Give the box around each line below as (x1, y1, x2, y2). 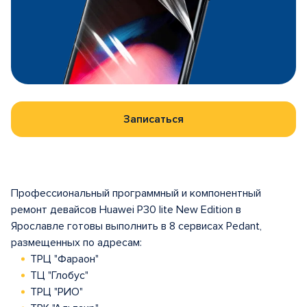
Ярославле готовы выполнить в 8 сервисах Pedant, (11, 219, 262, 233)
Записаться (123, 112, 184, 126)
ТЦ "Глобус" (30, 269, 88, 282)
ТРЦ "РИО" (30, 285, 83, 299)
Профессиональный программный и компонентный (11, 186, 261, 200)
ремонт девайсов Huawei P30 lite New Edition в (11, 203, 241, 217)
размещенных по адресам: (11, 236, 142, 249)
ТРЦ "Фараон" (30, 252, 99, 266)
